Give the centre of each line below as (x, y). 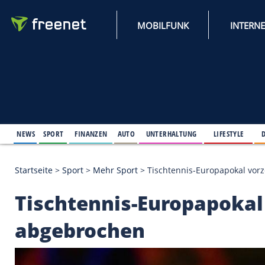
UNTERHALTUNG (206, 161)
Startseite (41, 205)
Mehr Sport (139, 205)
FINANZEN (110, 161)
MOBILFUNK (196, 30)
